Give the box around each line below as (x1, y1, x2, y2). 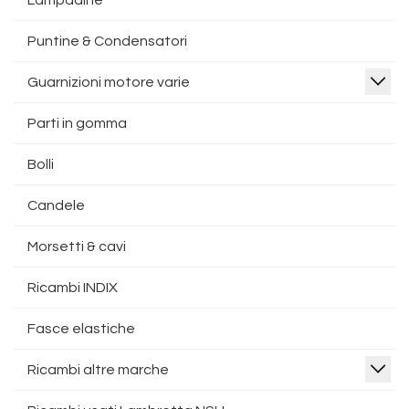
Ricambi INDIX (27, 280, 118, 295)
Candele (27, 198, 85, 213)
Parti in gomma (27, 116, 127, 131)
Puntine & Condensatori (27, 34, 187, 48)
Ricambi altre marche (27, 362, 169, 377)
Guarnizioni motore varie (27, 75, 190, 89)
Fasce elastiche (27, 321, 135, 336)
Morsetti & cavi (27, 239, 126, 254)
